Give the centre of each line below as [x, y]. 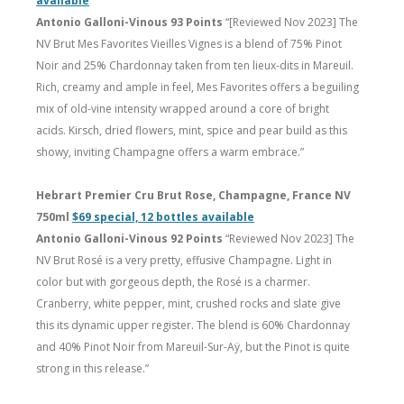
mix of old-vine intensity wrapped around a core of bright [183, 108]
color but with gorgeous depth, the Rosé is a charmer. [173, 281]
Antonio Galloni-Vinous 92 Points [131, 238]
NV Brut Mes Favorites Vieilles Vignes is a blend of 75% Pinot [189, 43]
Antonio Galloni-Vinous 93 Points [131, 22]
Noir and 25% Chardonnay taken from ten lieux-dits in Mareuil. [195, 65]
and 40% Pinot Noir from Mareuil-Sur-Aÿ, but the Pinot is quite [193, 346]
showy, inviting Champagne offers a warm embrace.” [170, 151]
